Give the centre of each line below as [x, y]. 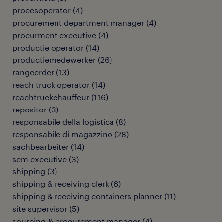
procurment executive [54, 35]
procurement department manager [78, 23]
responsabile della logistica [63, 122]
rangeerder [33, 72]
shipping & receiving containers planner [87, 196]
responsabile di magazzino [62, 134]
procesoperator [42, 10]
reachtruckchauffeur [51, 97]
